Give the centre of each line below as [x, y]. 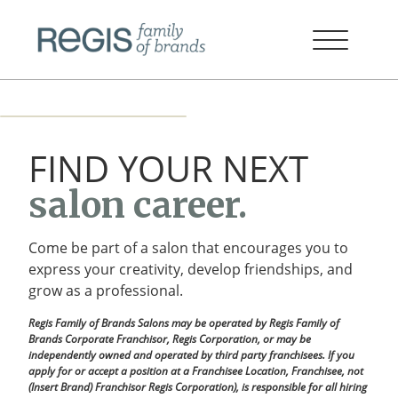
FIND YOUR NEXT [168, 168]
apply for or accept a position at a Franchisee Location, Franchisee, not [196, 371]
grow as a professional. [106, 291]
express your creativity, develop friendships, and [191, 269]
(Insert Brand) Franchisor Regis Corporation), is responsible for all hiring [198, 387]
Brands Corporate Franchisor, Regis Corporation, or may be [170, 339]
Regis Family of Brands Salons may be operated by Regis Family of [184, 323]
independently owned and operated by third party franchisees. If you [191, 355]
